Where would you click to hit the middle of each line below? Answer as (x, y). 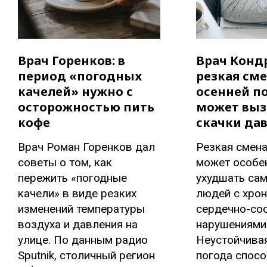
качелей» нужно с (75, 92)
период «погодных (80, 76)
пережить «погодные (72, 178)
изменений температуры (81, 209)
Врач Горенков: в (72, 61)
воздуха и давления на (78, 225)
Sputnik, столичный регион (86, 256)
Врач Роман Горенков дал (86, 147)
